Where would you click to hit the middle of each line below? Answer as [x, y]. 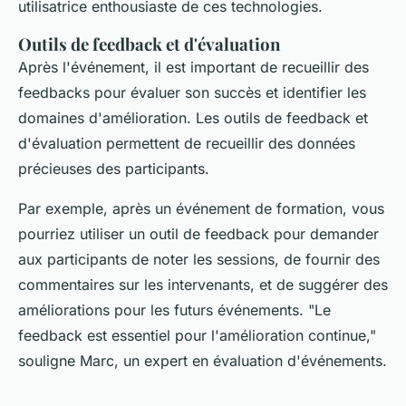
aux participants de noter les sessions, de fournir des [199, 260]
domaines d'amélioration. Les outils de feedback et [193, 118]
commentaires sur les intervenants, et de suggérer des [203, 285]
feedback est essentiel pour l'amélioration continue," [197, 336]
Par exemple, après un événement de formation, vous [201, 209]
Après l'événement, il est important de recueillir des [193, 68]
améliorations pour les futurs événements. [163, 310]
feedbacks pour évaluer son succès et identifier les [192, 93]
